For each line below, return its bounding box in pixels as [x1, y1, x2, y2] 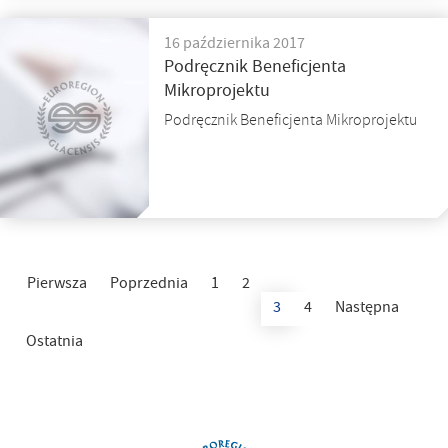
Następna [335, 296, 399, 321]
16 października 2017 [164, 32, 305, 57]
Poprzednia [110, 272, 188, 297]
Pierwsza [27, 272, 87, 297]
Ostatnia [26, 330, 83, 355]
